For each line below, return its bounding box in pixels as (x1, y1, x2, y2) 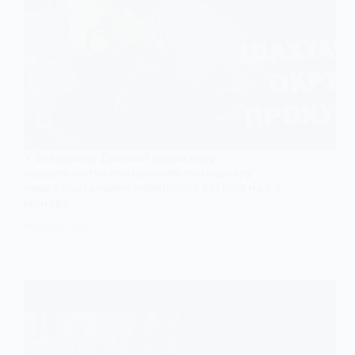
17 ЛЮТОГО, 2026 (24, 222, 88, 231)
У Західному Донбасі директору (24, 150, 216, 166)
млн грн (24, 195, 70, 211)
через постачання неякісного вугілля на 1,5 (24, 180, 282, 196)
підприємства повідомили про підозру (24, 165, 253, 181)
